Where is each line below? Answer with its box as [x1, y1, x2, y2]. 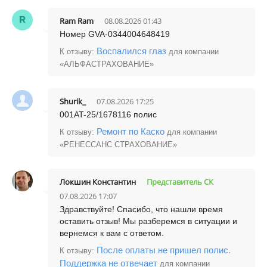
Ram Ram [60, 15, 94, 26]
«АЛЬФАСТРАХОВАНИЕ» [60, 60, 154, 69]
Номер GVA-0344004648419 [60, 29, 170, 39]
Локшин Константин [60, 176, 136, 187]
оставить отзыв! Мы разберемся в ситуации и [60, 216, 237, 226]
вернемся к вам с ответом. [60, 228, 164, 238]
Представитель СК [147, 176, 213, 187]
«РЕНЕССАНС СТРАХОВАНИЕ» [60, 140, 177, 149]
